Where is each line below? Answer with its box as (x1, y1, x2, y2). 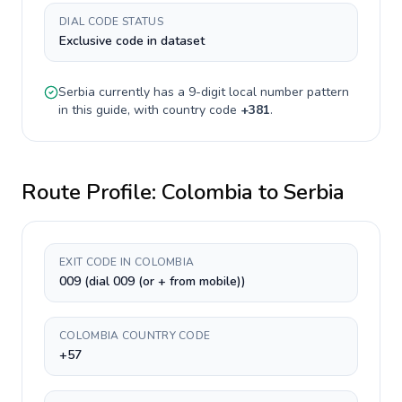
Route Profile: (22, 178, 162, 206)
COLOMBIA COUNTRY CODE (59, 328, 211, 343)
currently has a (95, 83, 188, 100)
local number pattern (225, 83, 349, 100)
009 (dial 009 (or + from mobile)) (59, 273, 246, 290)
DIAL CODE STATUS (59, 14, 163, 29)
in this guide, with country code (58, 101, 240, 118)
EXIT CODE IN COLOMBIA (59, 255, 195, 269)
